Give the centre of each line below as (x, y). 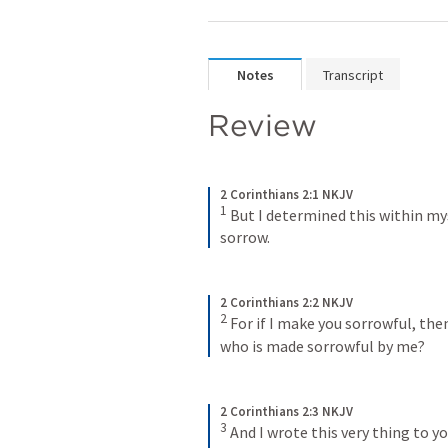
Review (267, 125)
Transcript (353, 75)
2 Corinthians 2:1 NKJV (286, 194)
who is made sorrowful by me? (322, 345)
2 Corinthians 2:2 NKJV (286, 303)
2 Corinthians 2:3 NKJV (286, 411)
